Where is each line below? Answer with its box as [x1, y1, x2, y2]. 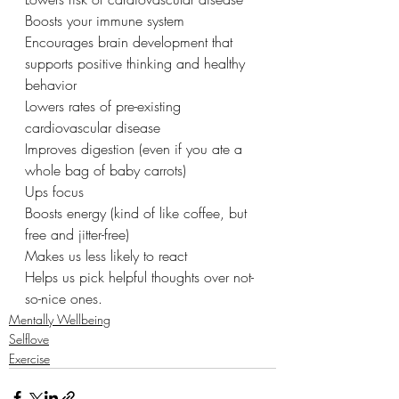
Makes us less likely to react [25, 245, 187, 265]
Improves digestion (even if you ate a [25, 138, 247, 159]
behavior [25, 74, 77, 94]
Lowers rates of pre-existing [25, 95, 185, 116]
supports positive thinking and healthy [25, 53, 249, 73]
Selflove [9, 330, 49, 347]
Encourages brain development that [25, 31, 237, 52]
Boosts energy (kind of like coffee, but [25, 202, 251, 223]
